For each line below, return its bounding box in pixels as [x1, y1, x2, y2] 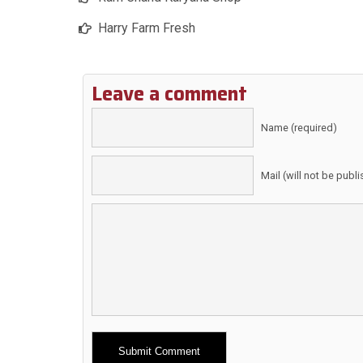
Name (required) [261, 122, 337, 135]
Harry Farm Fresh [98, 20, 195, 36]
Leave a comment [92, 79, 247, 110]
